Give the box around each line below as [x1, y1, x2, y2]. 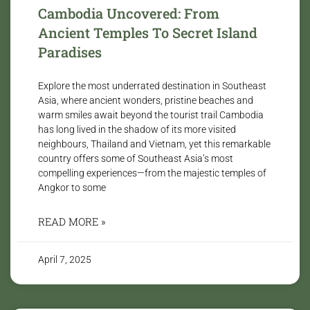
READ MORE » [38, 214, 106, 228]
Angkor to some [38, 181, 106, 193]
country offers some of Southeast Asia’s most [38, 152, 233, 164]
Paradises [38, 42, 102, 61]
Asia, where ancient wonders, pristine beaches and [38, 94, 253, 106]
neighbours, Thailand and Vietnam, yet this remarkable [38, 138, 271, 149]
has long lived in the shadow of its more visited [38, 123, 236, 135]
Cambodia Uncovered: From [38, 3, 219, 22]
